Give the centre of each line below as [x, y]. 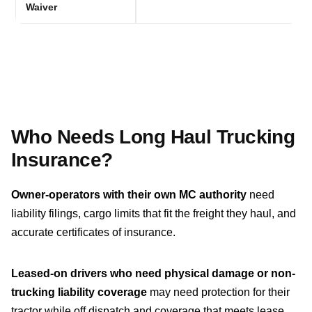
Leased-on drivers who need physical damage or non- [153, 274]
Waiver [42, 7]
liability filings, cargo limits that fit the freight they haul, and [154, 214]
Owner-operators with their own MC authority [129, 195]
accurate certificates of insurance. [93, 233]
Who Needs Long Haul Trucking [153, 137]
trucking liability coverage [80, 292]
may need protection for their [220, 292]
